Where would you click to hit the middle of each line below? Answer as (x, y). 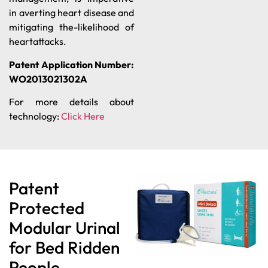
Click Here (83, 116)
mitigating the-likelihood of (71, 27)
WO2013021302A (48, 79)
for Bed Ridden (64, 248)
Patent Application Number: (71, 64)
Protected (47, 208)
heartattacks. (38, 42)
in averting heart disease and (71, 13)
